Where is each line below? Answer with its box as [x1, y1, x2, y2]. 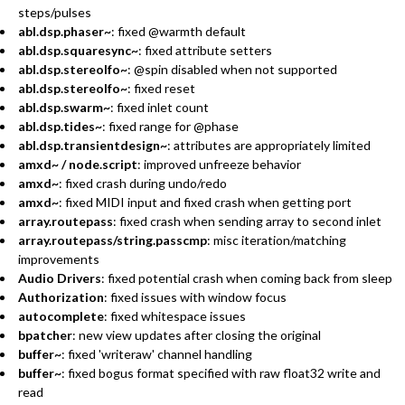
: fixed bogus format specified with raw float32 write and [61, 364, 381, 381]
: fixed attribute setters [138, 42, 272, 58]
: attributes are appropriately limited [167, 137, 371, 153]
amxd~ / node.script [18, 155, 137, 172]
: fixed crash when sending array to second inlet [113, 212, 381, 229]
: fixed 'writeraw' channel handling [61, 345, 252, 362]
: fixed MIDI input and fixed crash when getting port [59, 193, 352, 210]
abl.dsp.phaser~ [18, 23, 111, 39]
